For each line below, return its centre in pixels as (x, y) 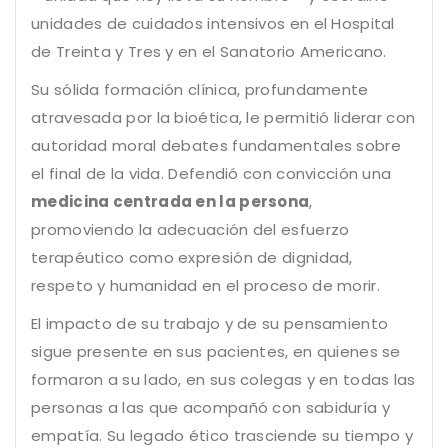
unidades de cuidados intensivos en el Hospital (213, 24)
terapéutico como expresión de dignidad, (192, 258)
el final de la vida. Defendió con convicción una (211, 174)
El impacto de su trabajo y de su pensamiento (210, 324)
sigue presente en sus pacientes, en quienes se (216, 352)
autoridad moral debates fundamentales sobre (216, 146)
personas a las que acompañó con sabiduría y (210, 408)
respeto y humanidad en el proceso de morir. (205, 286)
